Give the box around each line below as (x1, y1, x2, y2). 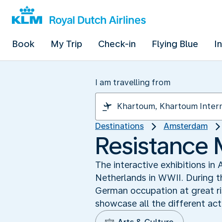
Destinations (95, 121, 144, 131)
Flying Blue (152, 39, 198, 49)
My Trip (51, 39, 82, 49)
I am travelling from (95, 78, 170, 87)
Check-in (98, 39, 136, 49)
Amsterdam (164, 121, 208, 131)
